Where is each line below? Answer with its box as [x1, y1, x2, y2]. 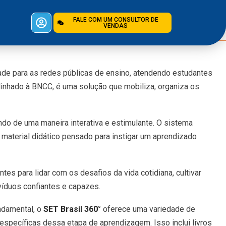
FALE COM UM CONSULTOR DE [73, 16, 158, 23]
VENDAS [103, 22, 128, 29]
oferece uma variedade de [102, 204, 195, 214]
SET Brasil [43, 204, 82, 214]
